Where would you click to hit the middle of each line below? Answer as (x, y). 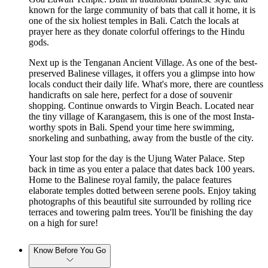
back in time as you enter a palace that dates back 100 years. (142, 169)
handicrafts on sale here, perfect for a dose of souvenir (130, 95)
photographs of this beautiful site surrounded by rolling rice (140, 201)
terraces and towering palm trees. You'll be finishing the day (141, 212)
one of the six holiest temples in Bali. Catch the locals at (134, 20)
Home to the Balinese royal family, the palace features (130, 179)
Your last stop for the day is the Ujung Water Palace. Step (137, 158)
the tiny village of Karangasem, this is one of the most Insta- (141, 116)
